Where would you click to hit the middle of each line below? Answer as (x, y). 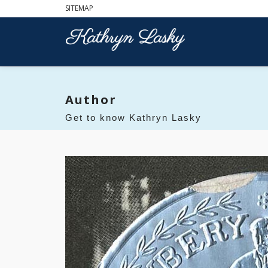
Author (91, 100)
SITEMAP (79, 8)
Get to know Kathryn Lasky (133, 118)
